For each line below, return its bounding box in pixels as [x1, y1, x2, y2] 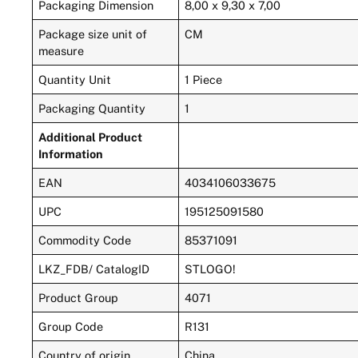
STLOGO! [185, 261, 237, 276]
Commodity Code [38, 233, 132, 247]
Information [38, 146, 104, 161]
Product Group [38, 290, 119, 304]
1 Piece [185, 72, 223, 86]
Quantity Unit [38, 72, 112, 86]
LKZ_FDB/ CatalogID [38, 261, 150, 276]
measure [38, 43, 85, 58]
